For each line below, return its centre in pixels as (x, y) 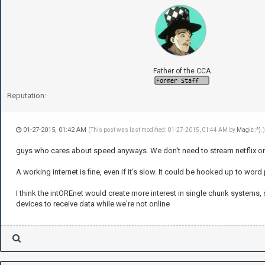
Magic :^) (249, 130)
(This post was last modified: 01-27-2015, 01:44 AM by (162, 130)
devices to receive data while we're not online (93, 204)
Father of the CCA (182, 71)
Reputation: (27, 96)
